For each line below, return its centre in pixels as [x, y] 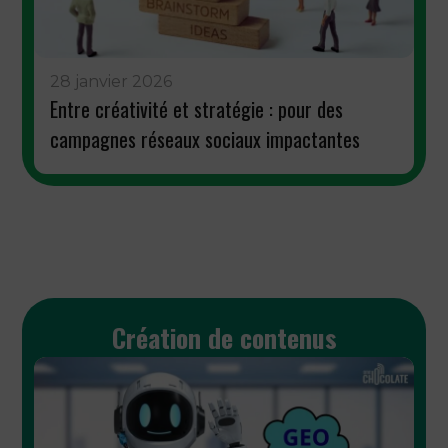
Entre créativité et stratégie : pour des [197, 109]
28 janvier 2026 [111, 82]
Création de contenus [224, 338]
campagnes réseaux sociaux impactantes [205, 139]
